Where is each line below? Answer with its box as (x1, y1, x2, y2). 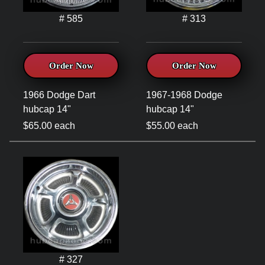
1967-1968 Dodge (146, 90, 222, 101)
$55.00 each (146, 121, 198, 131)
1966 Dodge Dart (23, 90, 95, 101)
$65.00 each (23, 121, 75, 131)
